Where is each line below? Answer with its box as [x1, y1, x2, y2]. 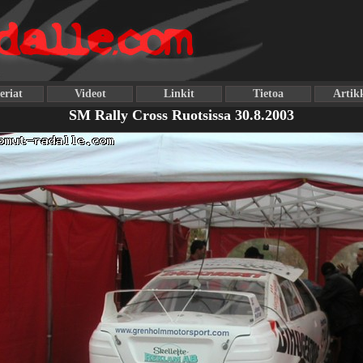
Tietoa [253, 88, 284, 100]
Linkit [164, 88, 194, 100]
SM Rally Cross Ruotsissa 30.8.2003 [69, 107, 294, 123]
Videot [74, 88, 106, 100]
